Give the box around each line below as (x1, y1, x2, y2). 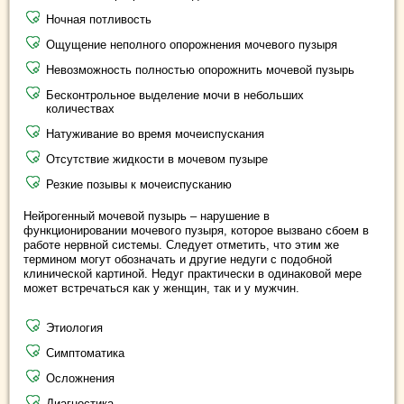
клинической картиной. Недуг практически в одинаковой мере (23, 267, 362, 280)
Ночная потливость (46, 13, 151, 26)
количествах (46, 102, 115, 115)
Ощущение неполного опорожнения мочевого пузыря (46, 38, 337, 51)
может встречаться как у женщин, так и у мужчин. (23, 281, 299, 295)
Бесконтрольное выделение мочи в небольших (46, 88, 304, 102)
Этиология (46, 321, 103, 335)
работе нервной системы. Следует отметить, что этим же (23, 238, 339, 252)
